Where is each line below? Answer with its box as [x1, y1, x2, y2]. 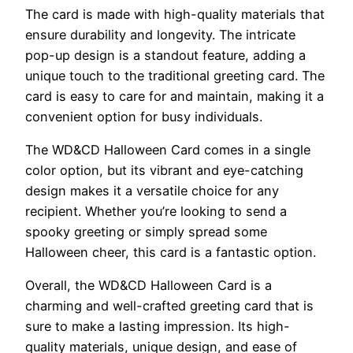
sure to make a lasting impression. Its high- [25, 318, 290, 335]
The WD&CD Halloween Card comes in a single [25, 142, 310, 158]
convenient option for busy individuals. [25, 108, 262, 124]
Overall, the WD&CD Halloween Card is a [25, 277, 272, 294]
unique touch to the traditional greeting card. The [25, 67, 325, 84]
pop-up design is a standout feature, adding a [25, 46, 306, 63]
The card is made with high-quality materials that [25, 6, 325, 22]
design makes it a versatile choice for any [25, 183, 279, 199]
